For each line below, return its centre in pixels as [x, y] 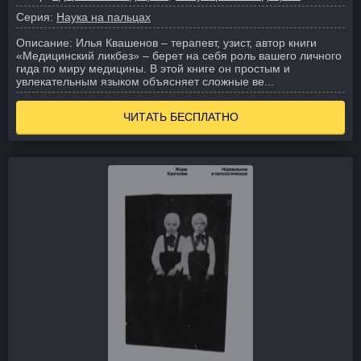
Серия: [35, 17]
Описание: [44, 43]
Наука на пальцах [104, 17]
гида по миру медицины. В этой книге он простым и [153, 68]
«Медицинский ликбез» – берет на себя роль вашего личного [179, 56]
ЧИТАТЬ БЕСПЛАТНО [180, 117]
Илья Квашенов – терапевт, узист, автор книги [196, 43]
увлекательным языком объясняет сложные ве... [145, 81]
